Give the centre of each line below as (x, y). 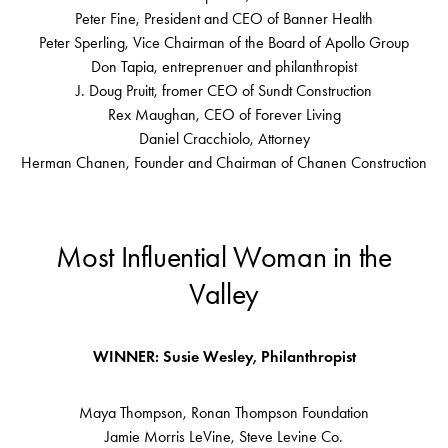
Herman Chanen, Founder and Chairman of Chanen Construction (224, 163)
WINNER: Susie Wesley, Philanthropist (224, 357)
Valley (224, 294)
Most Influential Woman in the (224, 257)
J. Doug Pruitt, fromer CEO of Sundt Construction (224, 91)
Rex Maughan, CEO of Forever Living (224, 115)
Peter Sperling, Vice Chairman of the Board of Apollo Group (224, 43)
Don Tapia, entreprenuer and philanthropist (224, 67)
